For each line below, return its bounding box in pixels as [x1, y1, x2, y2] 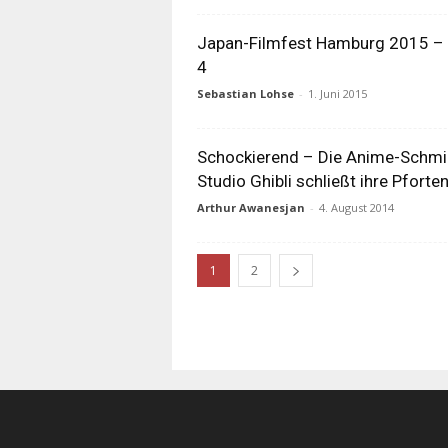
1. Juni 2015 [308, 86, 367, 101]
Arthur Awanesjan [197, 200, 305, 215]
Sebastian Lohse [197, 86, 294, 101]
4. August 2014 [319, 200, 394, 215]
